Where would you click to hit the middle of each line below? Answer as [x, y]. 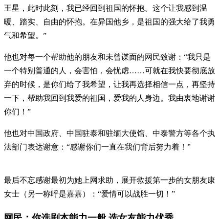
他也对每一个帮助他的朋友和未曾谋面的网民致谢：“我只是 [107, 57]
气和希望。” [25, 35]
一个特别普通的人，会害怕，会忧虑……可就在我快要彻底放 [109, 70]
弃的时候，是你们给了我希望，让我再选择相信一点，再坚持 [109, 84]
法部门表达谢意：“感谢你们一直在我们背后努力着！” [97, 147]
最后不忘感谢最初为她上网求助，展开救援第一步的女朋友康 [109, 180]
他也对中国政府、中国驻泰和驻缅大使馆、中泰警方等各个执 [109, 133]
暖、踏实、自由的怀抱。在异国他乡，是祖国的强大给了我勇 [109, 22]
